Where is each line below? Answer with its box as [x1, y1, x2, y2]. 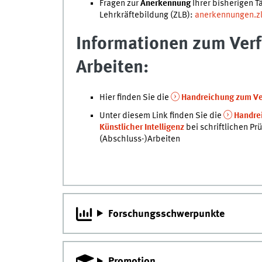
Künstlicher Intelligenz [99, 122, 184, 132]
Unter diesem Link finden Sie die [99, 111, 223, 120]
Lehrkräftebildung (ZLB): [99, 10, 195, 20]
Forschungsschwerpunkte [108, 208, 225, 219]
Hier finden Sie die [99, 93, 171, 103]
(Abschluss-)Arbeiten [99, 134, 180, 144]
